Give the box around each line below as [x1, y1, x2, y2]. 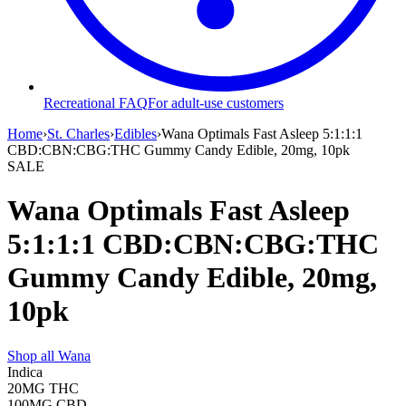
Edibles [114, 125, 157, 141]
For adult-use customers [148, 94, 284, 111]
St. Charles [47, 125, 110, 141]
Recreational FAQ [43, 94, 148, 111]
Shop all [7, 347, 58, 363]
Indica [7, 363, 43, 380]
